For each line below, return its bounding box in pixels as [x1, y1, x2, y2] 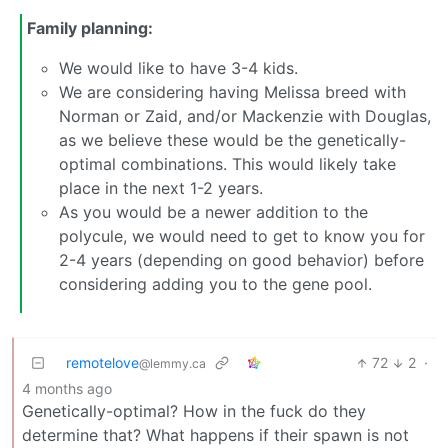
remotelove [66, 354, 139, 372]
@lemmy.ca [139, 356, 206, 372]
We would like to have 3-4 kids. [59, 57, 298, 78]
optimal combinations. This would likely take [59, 153, 396, 174]
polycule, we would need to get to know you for [59, 225, 425, 246]
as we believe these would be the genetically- [59, 129, 406, 150]
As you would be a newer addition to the [59, 201, 368, 222]
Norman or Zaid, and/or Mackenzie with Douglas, [59, 105, 431, 126]
